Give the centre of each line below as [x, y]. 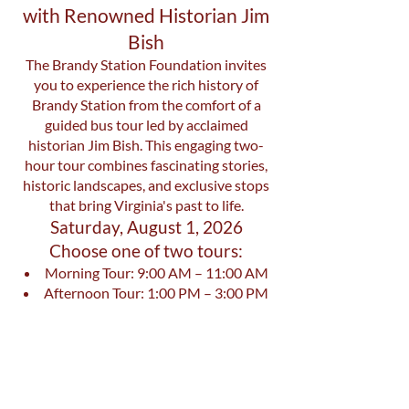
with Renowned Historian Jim [146, 15]
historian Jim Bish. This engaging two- [146, 145]
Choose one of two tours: [146, 251]
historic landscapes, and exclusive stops [146, 185]
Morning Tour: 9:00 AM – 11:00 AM [156, 273]
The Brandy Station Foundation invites [146, 64]
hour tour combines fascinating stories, [146, 165]
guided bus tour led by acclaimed [146, 125]
